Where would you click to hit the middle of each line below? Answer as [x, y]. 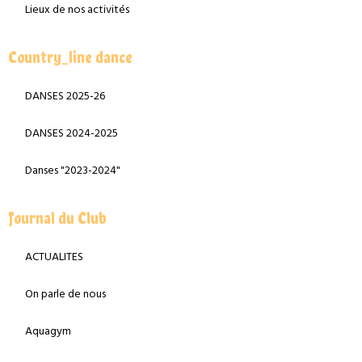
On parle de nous [65, 295]
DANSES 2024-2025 [72, 134]
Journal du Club [57, 219]
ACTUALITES [54, 258]
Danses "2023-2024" [73, 171]
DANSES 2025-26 [65, 97]
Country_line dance [70, 58]
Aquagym [48, 332]
